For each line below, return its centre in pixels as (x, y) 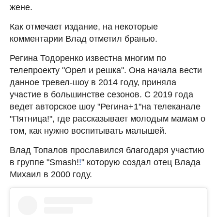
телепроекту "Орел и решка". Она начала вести (106, 70)
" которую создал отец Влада (141, 163)
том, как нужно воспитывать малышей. (88, 131)
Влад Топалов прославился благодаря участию (107, 150)
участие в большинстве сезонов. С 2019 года (101, 95)
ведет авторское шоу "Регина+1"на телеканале (105, 107)
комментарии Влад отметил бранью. (84, 39)
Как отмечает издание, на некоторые (84, 27)
